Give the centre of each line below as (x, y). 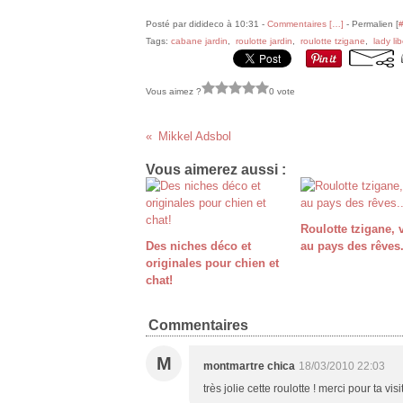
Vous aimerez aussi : (216, 170)
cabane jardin (199, 41)
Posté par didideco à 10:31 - (206, 24)
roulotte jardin (264, 41)
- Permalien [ (371, 24)
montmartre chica (249, 366)
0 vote (282, 91)
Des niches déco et (198, 246)
